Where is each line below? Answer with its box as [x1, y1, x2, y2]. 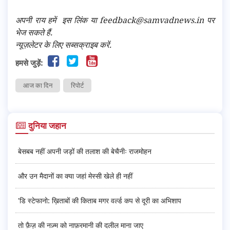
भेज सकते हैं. [15, 27, 52, 39]
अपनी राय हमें [15, 14, 59, 26]
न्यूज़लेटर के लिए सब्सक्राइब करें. [15, 39, 111, 51]
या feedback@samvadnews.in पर [90, 14, 215, 26]
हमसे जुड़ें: [15, 57, 43, 68]
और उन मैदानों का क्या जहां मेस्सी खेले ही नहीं [18, 171, 132, 181]
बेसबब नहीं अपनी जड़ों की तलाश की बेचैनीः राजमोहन [18, 146, 151, 157]
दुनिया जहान [26, 120, 67, 132]
